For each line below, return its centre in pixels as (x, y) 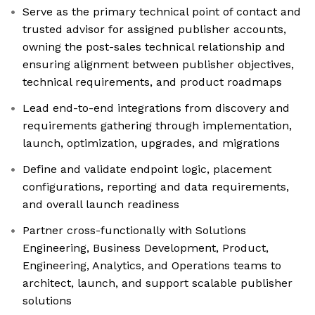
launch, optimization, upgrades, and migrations (151, 143)
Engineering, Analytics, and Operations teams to (152, 266)
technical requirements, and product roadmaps (152, 82)
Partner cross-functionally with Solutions (134, 231)
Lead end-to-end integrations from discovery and (156, 108)
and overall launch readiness (101, 205)
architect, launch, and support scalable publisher (157, 283)
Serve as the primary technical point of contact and (162, 12)
